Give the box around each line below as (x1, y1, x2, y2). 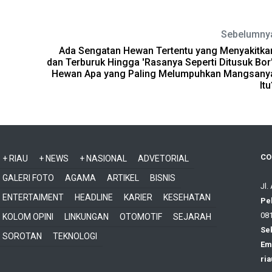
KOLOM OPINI (2, 212, 53, 222)
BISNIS (150, 173, 175, 183)
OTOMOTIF (120, 212, 162, 222)
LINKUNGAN (64, 212, 109, 222)
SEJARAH (173, 212, 211, 222)
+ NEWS (39, 154, 69, 163)
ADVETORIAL (138, 154, 189, 163)
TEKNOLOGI (53, 231, 97, 241)
